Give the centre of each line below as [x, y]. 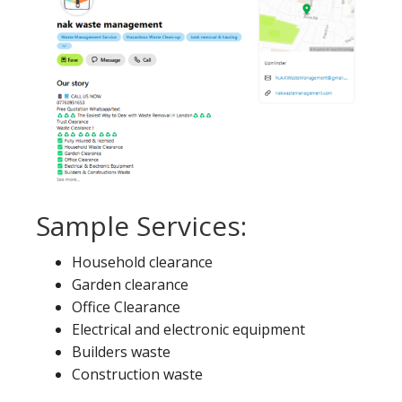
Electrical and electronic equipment [188, 329]
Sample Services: [141, 225]
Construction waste [137, 374]
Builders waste [121, 351]
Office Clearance [126, 306]
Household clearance [142, 262]
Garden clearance [130, 284]
